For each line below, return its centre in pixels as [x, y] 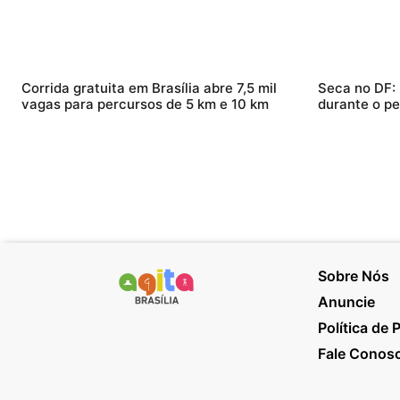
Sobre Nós [354, 275]
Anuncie [346, 301]
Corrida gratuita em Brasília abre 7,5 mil [149, 87]
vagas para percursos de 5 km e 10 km [145, 104]
